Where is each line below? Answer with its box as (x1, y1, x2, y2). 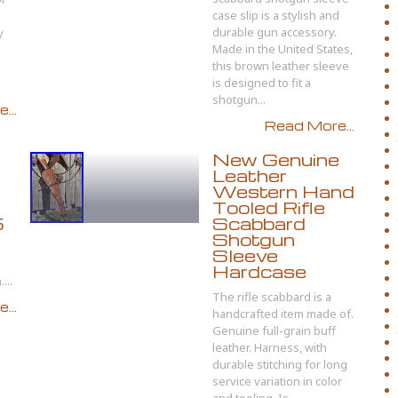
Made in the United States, (212, 41, 353, 57)
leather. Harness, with (212, 339, 327, 355)
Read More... (265, 117, 354, 133)
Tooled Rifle (212, 196, 325, 219)
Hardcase (212, 260, 306, 283)
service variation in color (212, 373, 342, 389)
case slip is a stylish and (212, 7, 339, 23)
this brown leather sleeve (212, 58, 349, 74)
